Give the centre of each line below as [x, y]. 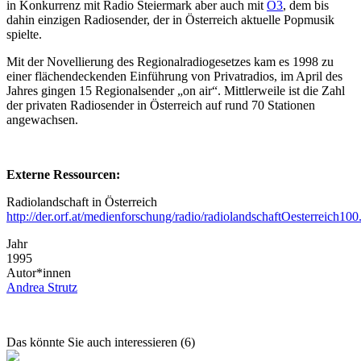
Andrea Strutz [42, 287]
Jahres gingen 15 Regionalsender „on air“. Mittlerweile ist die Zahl [176, 90]
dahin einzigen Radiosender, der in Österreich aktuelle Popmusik [170, 19]
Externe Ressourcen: [63, 174]
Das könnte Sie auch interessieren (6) [101, 342]
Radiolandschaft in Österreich [82, 201]
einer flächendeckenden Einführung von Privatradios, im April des [174, 76]
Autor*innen [39, 272]
